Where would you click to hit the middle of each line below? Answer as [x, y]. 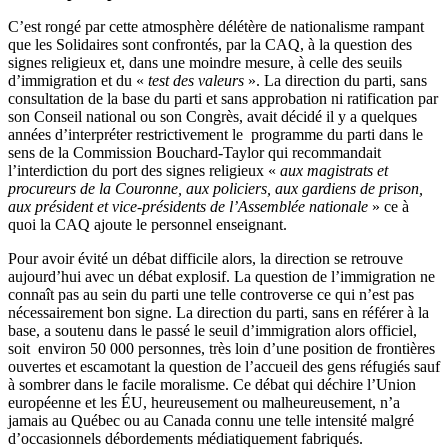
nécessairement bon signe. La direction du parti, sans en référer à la [218, 312]
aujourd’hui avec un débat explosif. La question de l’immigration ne [221, 276]
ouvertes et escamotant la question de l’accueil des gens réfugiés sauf [224, 366]
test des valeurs [194, 80]
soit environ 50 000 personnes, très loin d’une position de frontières [221, 348]
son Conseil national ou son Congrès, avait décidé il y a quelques [212, 116]
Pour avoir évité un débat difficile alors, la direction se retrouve [205, 258]
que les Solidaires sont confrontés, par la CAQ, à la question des [210, 44]
